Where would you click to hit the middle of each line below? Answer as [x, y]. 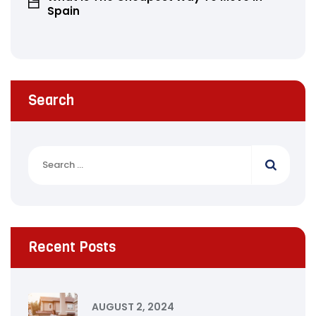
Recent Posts [72, 247]
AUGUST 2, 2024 [133, 307]
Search [51, 100]
